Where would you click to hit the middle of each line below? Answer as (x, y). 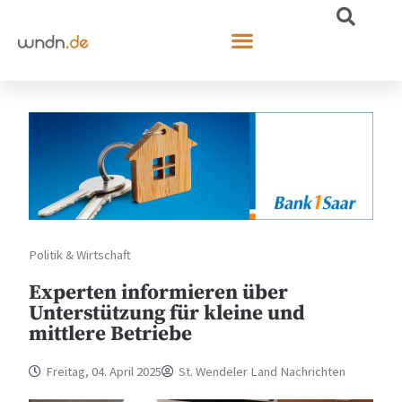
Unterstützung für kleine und (167, 313)
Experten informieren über (159, 293)
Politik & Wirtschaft (80, 254)
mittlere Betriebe (111, 334)
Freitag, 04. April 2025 (104, 371)
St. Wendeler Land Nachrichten (262, 371)
